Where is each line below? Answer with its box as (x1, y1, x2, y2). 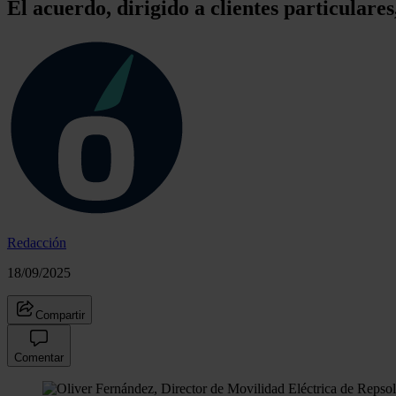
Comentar (14, 350, 64, 364)
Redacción (7, 234, 66, 250)
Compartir (35, 308, 85, 322)
